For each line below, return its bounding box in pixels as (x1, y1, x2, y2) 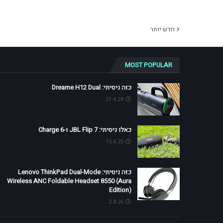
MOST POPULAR (125, 60, 172, 70)
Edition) (109, 185, 131, 195)
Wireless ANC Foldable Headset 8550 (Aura (7, 176, 131, 186)
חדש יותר (150, 24, 175, 34)
